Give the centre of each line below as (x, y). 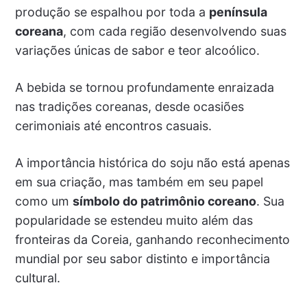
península (238, 12)
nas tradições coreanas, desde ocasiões (129, 107)
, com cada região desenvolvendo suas (174, 32)
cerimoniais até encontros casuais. (113, 126)
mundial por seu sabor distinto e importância (142, 259)
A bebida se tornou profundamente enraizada (144, 88)
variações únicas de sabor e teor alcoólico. (137, 51)
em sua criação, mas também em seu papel (139, 182)
